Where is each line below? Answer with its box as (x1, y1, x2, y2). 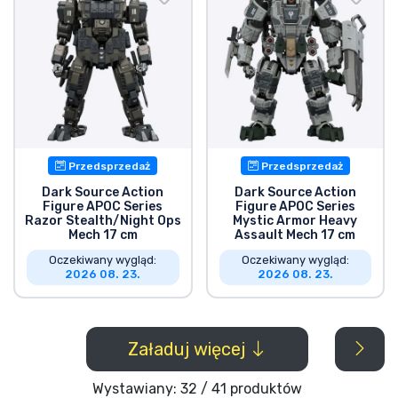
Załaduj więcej (127, 338, 250, 360)
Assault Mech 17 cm (235, 227, 356, 243)
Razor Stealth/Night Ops (24, 212, 181, 228)
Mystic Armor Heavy (233, 212, 358, 228)
